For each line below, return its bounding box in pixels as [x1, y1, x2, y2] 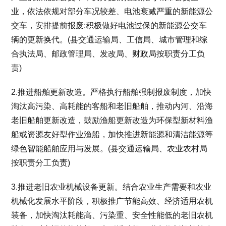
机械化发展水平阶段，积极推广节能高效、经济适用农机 [11, 196, 213, 205]
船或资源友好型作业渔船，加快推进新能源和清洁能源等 [11, 130, 213, 139]
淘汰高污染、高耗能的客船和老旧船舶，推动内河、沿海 [11, 101, 213, 110]
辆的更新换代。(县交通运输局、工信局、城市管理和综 [11, 35, 208, 44]
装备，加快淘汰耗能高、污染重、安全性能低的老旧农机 [11, 210, 213, 219]
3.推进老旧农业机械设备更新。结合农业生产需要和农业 [11, 182, 212, 191]
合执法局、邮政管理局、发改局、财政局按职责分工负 [11, 49, 205, 58]
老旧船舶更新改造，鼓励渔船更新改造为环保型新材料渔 [11, 116, 213, 125]
